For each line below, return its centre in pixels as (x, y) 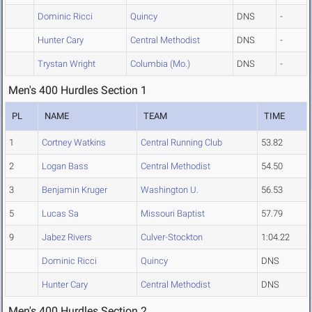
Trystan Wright (67, 64)
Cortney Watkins (74, 143)
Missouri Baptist (173, 214)
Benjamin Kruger (75, 190)
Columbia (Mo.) (160, 64)
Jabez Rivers (67, 237)
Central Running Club (181, 143)
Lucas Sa (60, 214)
